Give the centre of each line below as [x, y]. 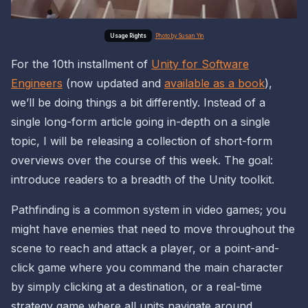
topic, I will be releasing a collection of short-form [142, 141]
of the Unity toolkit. [223, 180]
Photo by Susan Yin [179, 36]
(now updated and [113, 84]
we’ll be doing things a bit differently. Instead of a [138, 103]
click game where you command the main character [147, 268]
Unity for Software [200, 64]
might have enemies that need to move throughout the [153, 229]
